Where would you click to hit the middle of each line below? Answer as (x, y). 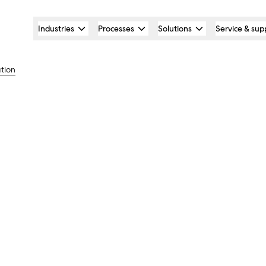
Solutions (175, 28)
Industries (56, 28)
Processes (116, 28)
